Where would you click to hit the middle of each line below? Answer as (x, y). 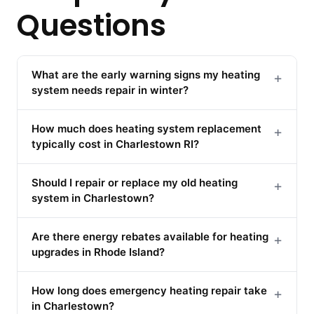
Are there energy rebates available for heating (150, 236)
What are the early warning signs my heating (146, 74)
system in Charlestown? (93, 198)
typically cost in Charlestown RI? (115, 144)
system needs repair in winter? (110, 90)
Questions (91, 25)
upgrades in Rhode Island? (98, 252)
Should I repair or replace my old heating (135, 182)
